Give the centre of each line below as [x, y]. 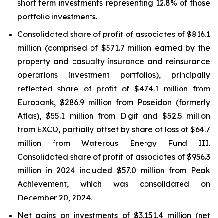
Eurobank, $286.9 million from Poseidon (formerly [114, 102]
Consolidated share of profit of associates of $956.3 [114, 157]
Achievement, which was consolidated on [114, 184]
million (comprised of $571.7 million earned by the [114, 48]
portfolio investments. [57, 17]
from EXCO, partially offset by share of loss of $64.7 [114, 129]
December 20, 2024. [55, 198]
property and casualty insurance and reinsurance [114, 61]
